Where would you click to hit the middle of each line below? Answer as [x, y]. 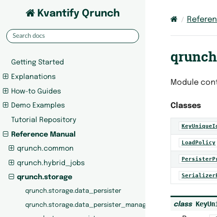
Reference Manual [44, 134]
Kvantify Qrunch [77, 14]
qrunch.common [45, 149]
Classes [186, 106]
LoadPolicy [198, 142]
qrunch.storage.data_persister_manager [89, 205]
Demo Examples [38, 106]
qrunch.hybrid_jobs [51, 163]
